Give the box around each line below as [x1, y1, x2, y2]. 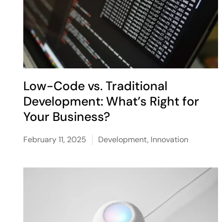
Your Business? [23, 109, 111, 125]
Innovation [151, 134, 189, 145]
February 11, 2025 [23, 134, 87, 145]
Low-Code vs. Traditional [23, 78, 168, 94]
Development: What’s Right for [23, 93, 200, 110]
